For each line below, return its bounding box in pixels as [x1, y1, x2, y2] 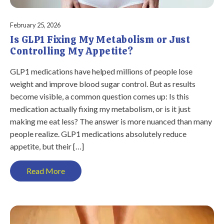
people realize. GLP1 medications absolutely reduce [10, 129, 186, 139]
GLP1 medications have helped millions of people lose [10, 66, 192, 76]
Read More [26, 166, 65, 176]
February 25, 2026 [10, 21, 60, 29]
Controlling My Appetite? [10, 45, 133, 58]
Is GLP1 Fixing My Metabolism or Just [10, 33, 190, 46]
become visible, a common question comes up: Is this [10, 91, 189, 101]
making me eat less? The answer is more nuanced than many [10, 116, 212, 126]
